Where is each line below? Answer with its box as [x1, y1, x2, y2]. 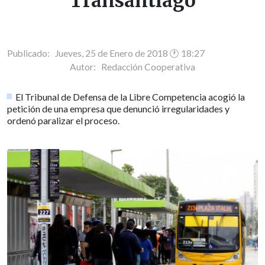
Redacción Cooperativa [101, 61, 195, 72]
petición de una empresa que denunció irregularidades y [7, 102, 230, 114]
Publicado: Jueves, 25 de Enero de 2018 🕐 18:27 [7, 47, 205, 59]
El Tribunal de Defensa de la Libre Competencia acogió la [15, 91, 245, 102]
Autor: [70, 61, 101, 72]
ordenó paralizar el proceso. [7, 114, 119, 126]
